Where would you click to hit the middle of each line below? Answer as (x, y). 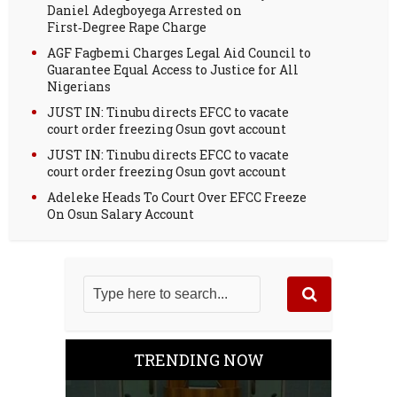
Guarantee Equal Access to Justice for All (173, 69)
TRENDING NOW (198, 359)
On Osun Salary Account (121, 214)
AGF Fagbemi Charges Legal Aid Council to (179, 52)
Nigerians (79, 86)
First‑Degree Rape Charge (127, 27)
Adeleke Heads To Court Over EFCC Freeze (177, 197)
